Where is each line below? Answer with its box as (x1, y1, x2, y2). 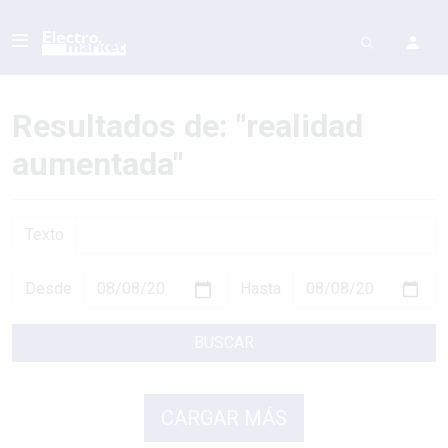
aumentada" (12, 145, 183, 183)
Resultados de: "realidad (12, 107, 363, 145)
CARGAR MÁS (161, 406, 287, 430)
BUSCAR (194, 333, 254, 352)
